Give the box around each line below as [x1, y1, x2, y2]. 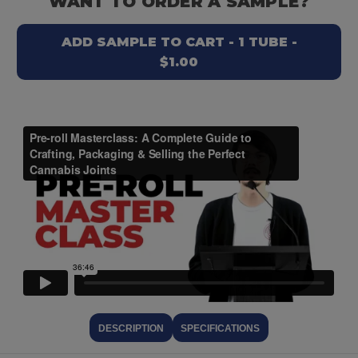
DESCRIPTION [97, 323, 164, 335]
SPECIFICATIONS [181, 323, 261, 335]
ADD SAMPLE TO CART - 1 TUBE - [61, 34, 297, 50]
